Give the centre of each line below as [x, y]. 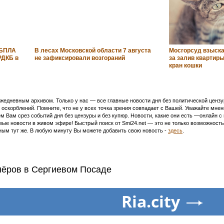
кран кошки [185, 65]
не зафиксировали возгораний [79, 58]
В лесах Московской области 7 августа [92, 50]
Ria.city [150, 201]
